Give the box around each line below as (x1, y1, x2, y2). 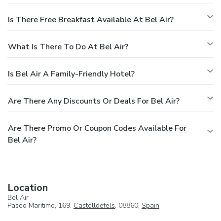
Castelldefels (74, 200, 115, 210)
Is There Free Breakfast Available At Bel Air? (8, 14, 174, 25)
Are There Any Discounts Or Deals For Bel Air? (8, 95, 180, 107)
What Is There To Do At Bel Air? (8, 41, 128, 52)
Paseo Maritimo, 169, (7, 200, 74, 210)
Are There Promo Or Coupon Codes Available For (8, 122, 186, 134)
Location (7, 181, 48, 194)
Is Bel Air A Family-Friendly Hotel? (8, 68, 135, 79)
